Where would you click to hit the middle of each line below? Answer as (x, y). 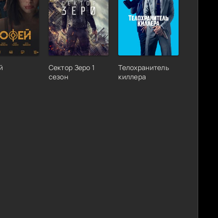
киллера (132, 76)
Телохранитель (144, 67)
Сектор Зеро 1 (72, 67)
